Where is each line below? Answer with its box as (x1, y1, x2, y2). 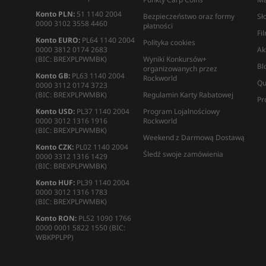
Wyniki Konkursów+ (143, 54, 207, 64)
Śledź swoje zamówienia (143, 149, 223, 159)
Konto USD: (35, 106, 75, 116)
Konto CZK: (35, 142, 74, 152)
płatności (143, 21, 173, 31)
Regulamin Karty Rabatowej (143, 90, 233, 100)
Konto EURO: (35, 35, 80, 45)
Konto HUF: (35, 178, 75, 188)
